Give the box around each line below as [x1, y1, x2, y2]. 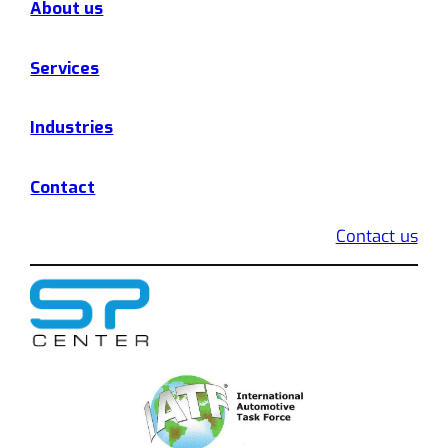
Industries [30, 116, 114, 139]
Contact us [335, 225, 418, 248]
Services [30, 56, 100, 79]
